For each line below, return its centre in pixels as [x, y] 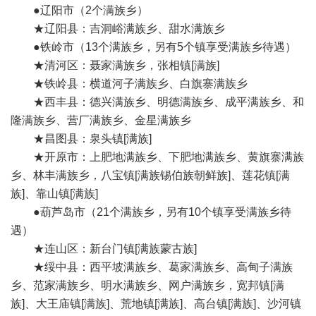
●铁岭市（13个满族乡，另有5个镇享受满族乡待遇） [153, 47]
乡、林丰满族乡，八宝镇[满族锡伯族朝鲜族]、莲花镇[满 [150, 175]
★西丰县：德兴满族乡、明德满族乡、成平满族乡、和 [157, 102]
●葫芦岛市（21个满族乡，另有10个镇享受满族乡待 [151, 212]
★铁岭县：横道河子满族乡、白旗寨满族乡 [129, 84]
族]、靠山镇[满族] [54, 194]
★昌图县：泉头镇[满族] [81, 139]
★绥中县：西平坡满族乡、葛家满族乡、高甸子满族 [152, 267]
